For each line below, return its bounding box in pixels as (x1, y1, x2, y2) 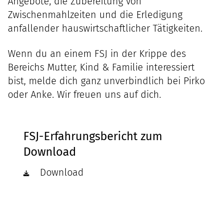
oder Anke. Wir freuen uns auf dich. (8, 89, 161, 100)
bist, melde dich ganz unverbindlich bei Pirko (8, 75, 205, 87)
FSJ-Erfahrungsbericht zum (23, 129, 163, 143)
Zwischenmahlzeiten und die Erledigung (8, 9, 182, 20)
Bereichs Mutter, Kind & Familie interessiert (8, 61, 195, 73)
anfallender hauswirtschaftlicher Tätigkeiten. (8, 22, 202, 34)
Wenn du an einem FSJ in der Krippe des (8, 48, 186, 59)
